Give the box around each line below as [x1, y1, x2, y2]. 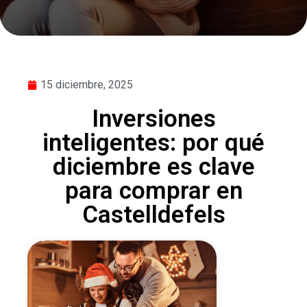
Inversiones [91, 105, 216, 133]
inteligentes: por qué [42, 129, 265, 157]
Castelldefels [82, 201, 225, 229]
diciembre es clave [52, 153, 255, 181]
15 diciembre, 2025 [40, 78, 133, 91]
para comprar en [64, 177, 243, 205]
